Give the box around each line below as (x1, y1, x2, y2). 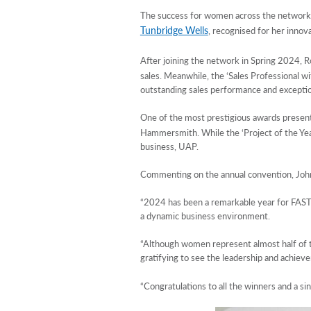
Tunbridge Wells (140, 23, 208, 37)
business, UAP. (140, 139, 199, 153)
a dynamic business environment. (140, 209, 270, 223)
